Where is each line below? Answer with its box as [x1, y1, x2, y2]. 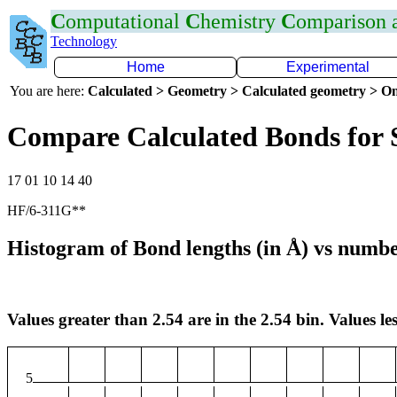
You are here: [10, 83, 88, 98]
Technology [51, 34, 117, 49]
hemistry [200, 10, 281, 33]
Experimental [286, 59, 370, 74]
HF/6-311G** [7, 202, 86, 218]
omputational [66, 10, 185, 33]
